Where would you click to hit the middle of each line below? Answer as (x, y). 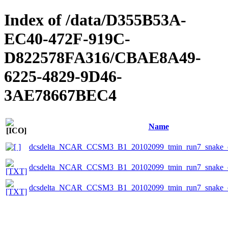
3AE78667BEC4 (60, 95)
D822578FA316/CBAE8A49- (103, 58)
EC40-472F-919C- (67, 39)
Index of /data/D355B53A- (95, 20)
